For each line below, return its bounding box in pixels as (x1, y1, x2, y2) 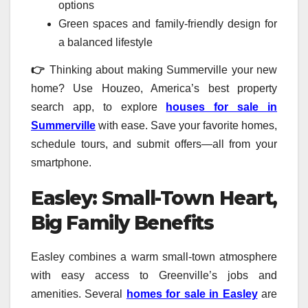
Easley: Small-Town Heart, (31, 186, 277, 210)
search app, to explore (31, 100, 166, 113)
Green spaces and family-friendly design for (58, 18, 277, 30)
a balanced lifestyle (58, 36, 153, 49)
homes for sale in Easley (126, 287, 258, 300)
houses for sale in (166, 100, 278, 113)
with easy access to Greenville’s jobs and (31, 269, 277, 281)
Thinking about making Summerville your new (49, 63, 278, 76)
